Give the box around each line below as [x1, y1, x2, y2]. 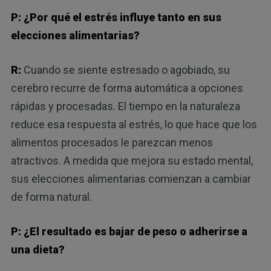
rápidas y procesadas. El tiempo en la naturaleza [10, 100, 240, 113]
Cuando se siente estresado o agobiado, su [23, 64, 230, 77]
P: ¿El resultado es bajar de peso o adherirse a [10, 225, 247, 238]
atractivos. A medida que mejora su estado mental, [10, 154, 253, 168]
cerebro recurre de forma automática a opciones [10, 82, 243, 95]
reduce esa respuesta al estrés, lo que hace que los [10, 118, 257, 131]
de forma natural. [10, 191, 92, 204]
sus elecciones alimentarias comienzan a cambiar [10, 172, 251, 186]
